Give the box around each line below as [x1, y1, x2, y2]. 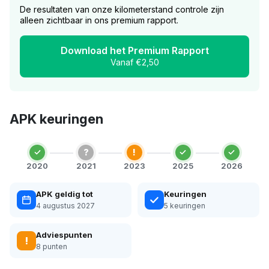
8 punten [36, 241, 67, 251]
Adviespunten [36, 229, 92, 240]
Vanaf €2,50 [110, 56, 159, 67]
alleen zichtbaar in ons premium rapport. [20, 14, 178, 25]
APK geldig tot [36, 189, 93, 199]
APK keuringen [10, 110, 103, 127]
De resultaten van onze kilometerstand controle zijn [20, 4, 224, 14]
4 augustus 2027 [36, 201, 95, 210]
